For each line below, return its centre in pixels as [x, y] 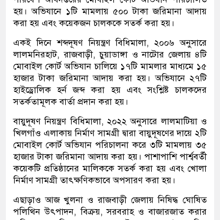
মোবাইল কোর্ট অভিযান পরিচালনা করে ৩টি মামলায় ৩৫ [110, 145]
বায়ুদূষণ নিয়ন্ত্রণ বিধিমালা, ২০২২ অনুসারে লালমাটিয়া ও [110, 121]
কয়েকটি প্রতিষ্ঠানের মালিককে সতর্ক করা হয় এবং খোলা [110, 168]
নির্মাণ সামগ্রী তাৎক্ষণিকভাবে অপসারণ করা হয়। [94, 180]
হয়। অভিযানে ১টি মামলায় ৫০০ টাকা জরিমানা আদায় [110, 11]
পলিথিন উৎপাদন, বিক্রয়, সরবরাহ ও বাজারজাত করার [110, 211]
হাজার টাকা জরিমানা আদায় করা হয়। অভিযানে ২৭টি [110, 78]
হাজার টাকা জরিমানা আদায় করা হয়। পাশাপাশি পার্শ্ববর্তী [110, 156]
